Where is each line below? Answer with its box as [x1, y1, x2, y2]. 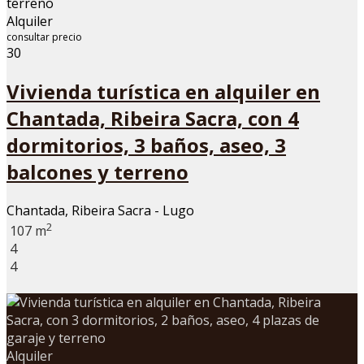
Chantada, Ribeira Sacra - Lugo [6, 201, 194, 219]
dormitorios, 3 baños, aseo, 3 [6, 132, 286, 159]
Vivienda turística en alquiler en [6, 78, 320, 106]
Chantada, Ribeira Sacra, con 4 [6, 105, 299, 132]
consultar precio [6, 30, 82, 45]
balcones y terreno [6, 158, 188, 186]
